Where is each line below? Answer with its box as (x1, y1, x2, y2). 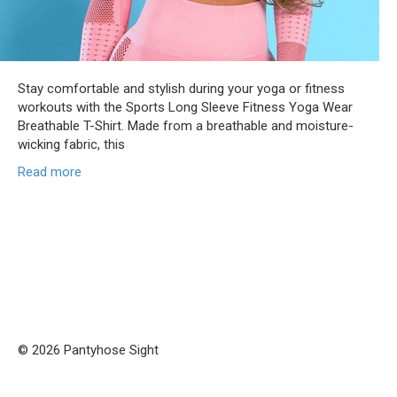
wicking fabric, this (18, 136, 125, 153)
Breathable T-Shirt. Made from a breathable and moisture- (18, 118, 354, 135)
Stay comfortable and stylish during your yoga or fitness (18, 81, 345, 97)
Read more (18, 164, 82, 181)
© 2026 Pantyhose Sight (18, 342, 159, 359)
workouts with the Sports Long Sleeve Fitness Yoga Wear (18, 99, 353, 116)
